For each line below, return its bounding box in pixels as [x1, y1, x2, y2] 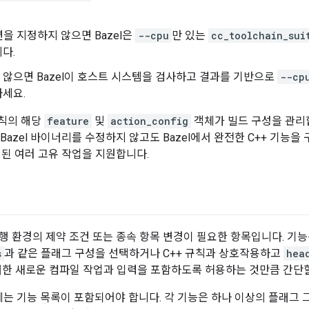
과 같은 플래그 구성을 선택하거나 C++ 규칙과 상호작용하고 [4, 247, 283, 261]
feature [47, 114, 89, 128]
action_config [110, 114, 188, 128]
